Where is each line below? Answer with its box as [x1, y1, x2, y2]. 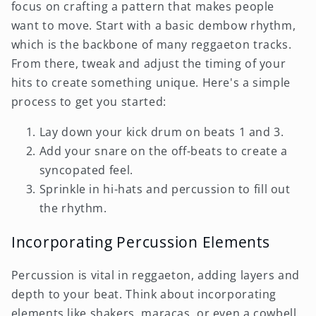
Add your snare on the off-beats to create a [39, 142, 288, 159]
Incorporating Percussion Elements [11, 231, 270, 252]
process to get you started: [11, 93, 166, 109]
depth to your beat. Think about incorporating [11, 286, 277, 303]
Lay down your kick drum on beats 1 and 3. [39, 123, 284, 140]
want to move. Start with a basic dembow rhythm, [11, 17, 296, 33]
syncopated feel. [39, 162, 133, 178]
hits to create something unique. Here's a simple [11, 74, 291, 90]
